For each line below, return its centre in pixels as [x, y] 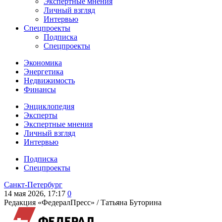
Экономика [43, 63]
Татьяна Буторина [131, 202]
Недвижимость [49, 81]
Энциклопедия [49, 106]
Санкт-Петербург [33, 185]
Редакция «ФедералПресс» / [52, 202]
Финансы [40, 89]
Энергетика [44, 72]
